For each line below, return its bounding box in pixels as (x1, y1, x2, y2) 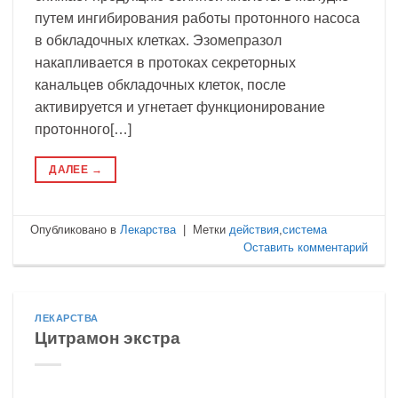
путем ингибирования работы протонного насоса (35, 10, 360, 26)
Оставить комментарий (243, 240, 368, 254)
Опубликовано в (30, 222, 121, 236)
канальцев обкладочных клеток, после (35, 76, 286, 92)
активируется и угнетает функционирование (35, 99, 325, 115)
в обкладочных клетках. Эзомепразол (35, 32, 282, 48)
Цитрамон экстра (35, 329, 180, 348)
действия (229, 222, 280, 236)
